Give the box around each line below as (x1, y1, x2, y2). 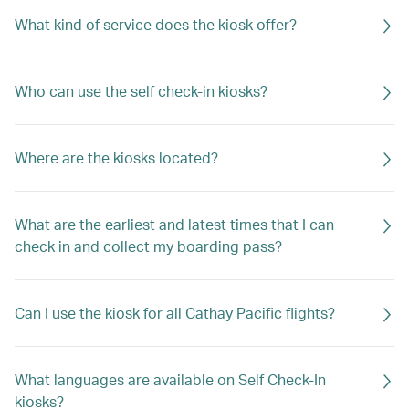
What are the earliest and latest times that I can (15, 215, 334, 234)
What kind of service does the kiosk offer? (15, 15, 297, 34)
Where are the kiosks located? (15, 148, 218, 167)
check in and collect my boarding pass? (15, 236, 282, 256)
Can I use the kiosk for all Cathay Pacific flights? (15, 303, 335, 322)
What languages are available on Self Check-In (15, 370, 326, 389)
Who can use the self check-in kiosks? (15, 81, 267, 100)
